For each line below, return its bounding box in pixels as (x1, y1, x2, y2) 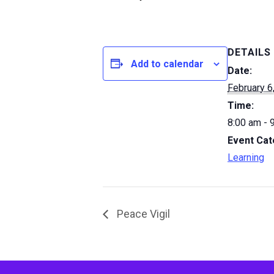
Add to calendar (131, 57, 204, 70)
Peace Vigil (114, 207, 170, 220)
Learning (228, 152, 264, 163)
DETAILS (228, 46, 271, 58)
